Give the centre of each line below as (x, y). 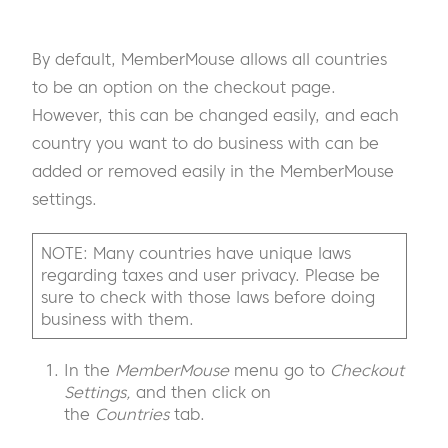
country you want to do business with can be (205, 143)
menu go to (279, 370)
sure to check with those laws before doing (208, 297)
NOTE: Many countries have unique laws (196, 253)
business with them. (117, 319)
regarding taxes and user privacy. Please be (210, 275)
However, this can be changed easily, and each (215, 115)
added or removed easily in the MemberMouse (213, 171)
